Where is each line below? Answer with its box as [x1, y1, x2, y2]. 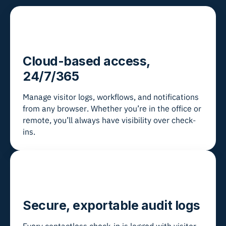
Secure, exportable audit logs [23, 198, 200, 213]
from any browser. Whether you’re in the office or [23, 103, 201, 114]
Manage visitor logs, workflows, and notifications [23, 92, 199, 102]
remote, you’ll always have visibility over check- [23, 115, 196, 126]
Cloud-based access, [23, 53, 150, 69]
